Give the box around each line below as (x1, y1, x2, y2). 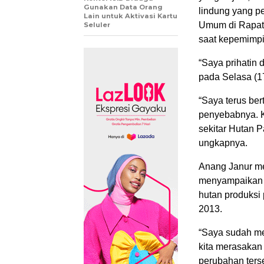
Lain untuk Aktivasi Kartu (84, 12, 177, 21)
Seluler (84, 21, 110, 29)
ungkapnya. (199, 138, 247, 148)
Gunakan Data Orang (84, 3, 163, 12)
